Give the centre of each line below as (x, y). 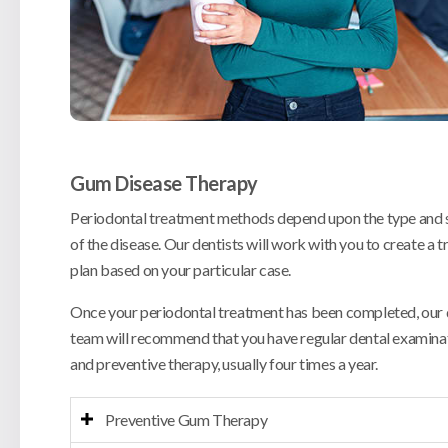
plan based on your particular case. (182, 270)
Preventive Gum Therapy (186, 419)
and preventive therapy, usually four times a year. (224, 364)
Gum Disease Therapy (164, 183)
